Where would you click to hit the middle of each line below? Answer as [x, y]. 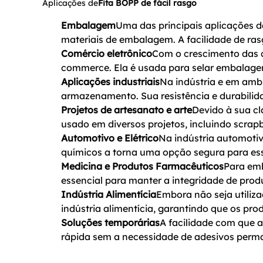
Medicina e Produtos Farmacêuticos [142, 166]
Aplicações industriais [110, 82]
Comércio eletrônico [107, 54]
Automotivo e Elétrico [110, 138]
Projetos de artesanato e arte [127, 110]
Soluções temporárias [110, 223]
